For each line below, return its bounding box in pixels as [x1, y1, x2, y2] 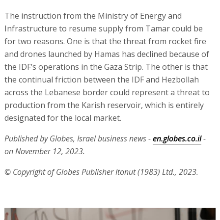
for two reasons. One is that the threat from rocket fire [4, 35, 206, 47]
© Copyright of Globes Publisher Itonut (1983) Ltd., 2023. [4, 166, 198, 177]
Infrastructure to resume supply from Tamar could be [4, 23, 203, 34]
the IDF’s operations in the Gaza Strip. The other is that [4, 61, 208, 72]
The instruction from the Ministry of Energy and [4, 10, 182, 21]
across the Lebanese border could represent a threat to [4, 86, 210, 98]
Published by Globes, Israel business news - [4, 133, 153, 144]
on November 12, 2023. [4, 145, 85, 157]
